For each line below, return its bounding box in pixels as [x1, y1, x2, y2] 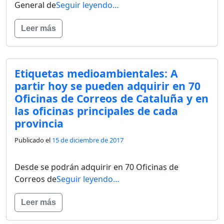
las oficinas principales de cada [14, 103, 178, 118]
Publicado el [14, 135, 52, 144]
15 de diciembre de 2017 [52, 135, 123, 144]
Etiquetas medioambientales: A [14, 65, 178, 80]
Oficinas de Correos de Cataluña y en [14, 90, 208, 105]
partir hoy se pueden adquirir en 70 [14, 78, 200, 93]
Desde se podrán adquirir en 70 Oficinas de [14, 161, 178, 172]
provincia [14, 115, 63, 130]
